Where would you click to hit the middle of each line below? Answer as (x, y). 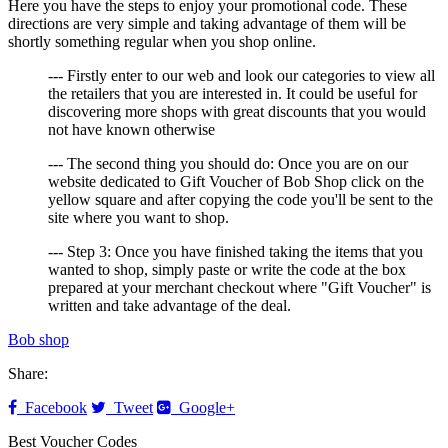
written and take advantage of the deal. (169, 306)
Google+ (203, 408)
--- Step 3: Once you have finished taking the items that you (235, 252)
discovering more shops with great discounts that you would (237, 112)
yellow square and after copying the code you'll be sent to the (240, 200)
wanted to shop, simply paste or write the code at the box (227, 270)
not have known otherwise (131, 130)
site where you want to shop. (138, 218)
